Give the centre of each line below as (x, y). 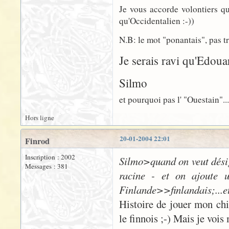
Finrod (37, 141)
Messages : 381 (47, 166)
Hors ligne (40, 118)
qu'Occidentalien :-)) (157, 21)
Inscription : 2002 (50, 157)
